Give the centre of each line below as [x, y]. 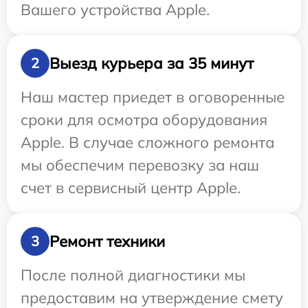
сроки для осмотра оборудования [144, 120]
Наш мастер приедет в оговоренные [153, 97]
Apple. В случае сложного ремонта [147, 143]
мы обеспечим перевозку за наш [140, 165]
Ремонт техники [107, 241]
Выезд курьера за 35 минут [152, 63]
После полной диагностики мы [133, 275]
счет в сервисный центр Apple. [131, 188]
